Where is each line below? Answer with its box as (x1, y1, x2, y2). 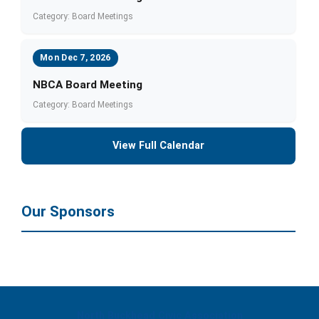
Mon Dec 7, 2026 (40, 53, 111, 63)
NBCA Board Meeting (33, 78, 143, 91)
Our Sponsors (21, 203, 115, 220)
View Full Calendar (113, 140, 205, 152)
